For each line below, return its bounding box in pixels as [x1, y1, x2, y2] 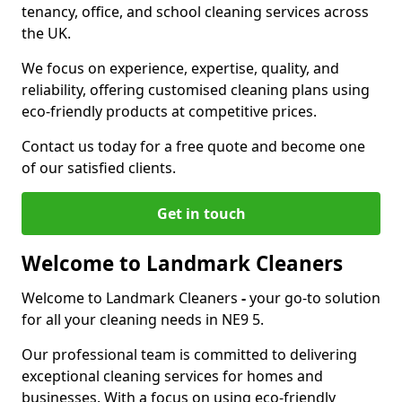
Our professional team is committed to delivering [22, 345, 357, 364]
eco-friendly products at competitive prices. [22, 101, 317, 121]
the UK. [22, 23, 71, 43]
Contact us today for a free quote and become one [22, 136, 365, 156]
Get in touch [156, 204, 246, 223]
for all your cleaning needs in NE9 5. [22, 310, 264, 329]
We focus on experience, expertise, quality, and [22, 58, 339, 78]
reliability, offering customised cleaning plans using [22, 80, 370, 100]
